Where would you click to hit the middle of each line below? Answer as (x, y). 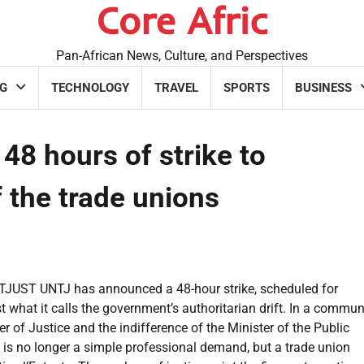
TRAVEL (176, 88)
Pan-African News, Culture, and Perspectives (182, 56)
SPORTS (247, 88)
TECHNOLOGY (90, 88)
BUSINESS (323, 88)
